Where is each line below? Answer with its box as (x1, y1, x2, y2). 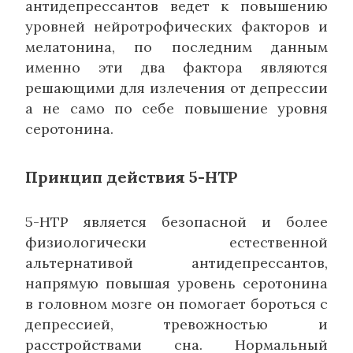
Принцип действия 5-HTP (25, 166, 237, 187)
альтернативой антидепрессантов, (25, 253, 328, 272)
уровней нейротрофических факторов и (25, 17, 328, 35)
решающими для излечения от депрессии (25, 78, 328, 97)
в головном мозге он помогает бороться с (25, 294, 328, 313)
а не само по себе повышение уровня (25, 98, 328, 117)
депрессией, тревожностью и (25, 314, 328, 333)
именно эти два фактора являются (25, 58, 328, 76)
